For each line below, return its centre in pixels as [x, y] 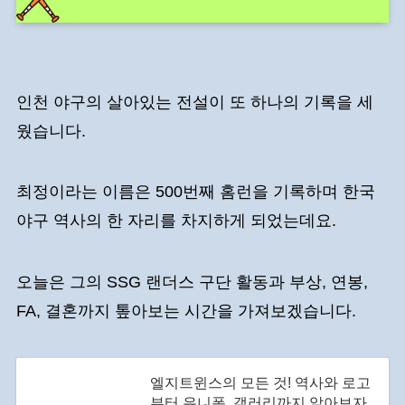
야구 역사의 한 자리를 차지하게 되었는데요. [178, 221]
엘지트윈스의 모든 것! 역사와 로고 [260, 383]
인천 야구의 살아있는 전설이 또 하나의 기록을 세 [194, 102]
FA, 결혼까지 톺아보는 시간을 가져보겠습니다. [188, 311]
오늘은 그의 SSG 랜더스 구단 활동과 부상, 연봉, [192, 283]
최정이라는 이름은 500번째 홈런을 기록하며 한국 [195, 192]
